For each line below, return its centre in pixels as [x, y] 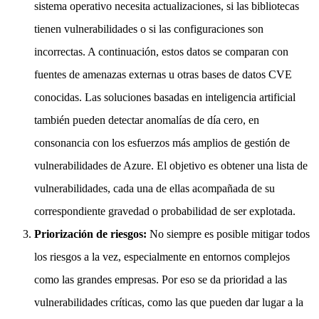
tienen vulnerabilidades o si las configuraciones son [149, 28]
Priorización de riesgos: [92, 234]
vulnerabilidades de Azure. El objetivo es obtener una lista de [171, 165]
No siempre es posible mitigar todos [230, 234]
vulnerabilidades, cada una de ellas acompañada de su [155, 188]
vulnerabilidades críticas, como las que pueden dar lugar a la [169, 302]
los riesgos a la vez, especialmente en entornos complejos [162, 256]
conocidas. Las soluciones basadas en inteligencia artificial [165, 97]
